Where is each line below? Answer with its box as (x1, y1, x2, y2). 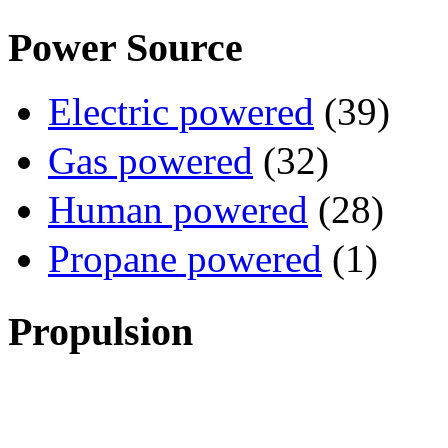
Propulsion (8, 309, 193, 355)
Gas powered (48, 139, 253, 183)
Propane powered (48, 237, 322, 281)
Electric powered (48, 90, 314, 134)
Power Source (8, 24, 243, 70)
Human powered (48, 188, 308, 232)
